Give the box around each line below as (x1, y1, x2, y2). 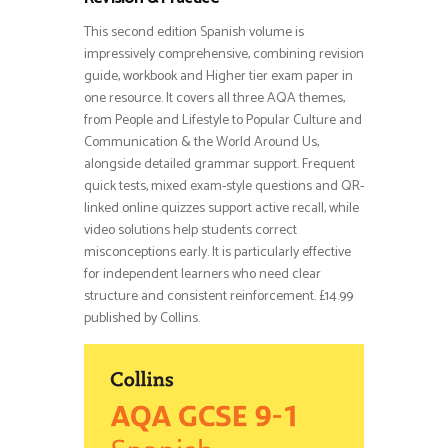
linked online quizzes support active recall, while (84, 197, 359, 221)
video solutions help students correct (84, 219, 297, 243)
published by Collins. (84, 307, 200, 331)
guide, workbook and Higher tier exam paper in (84, 65, 353, 89)
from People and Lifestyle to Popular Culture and (84, 109, 362, 133)
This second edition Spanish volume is (84, 21, 304, 45)
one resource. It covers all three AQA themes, (84, 87, 345, 111)
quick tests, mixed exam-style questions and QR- (84, 175, 364, 199)
